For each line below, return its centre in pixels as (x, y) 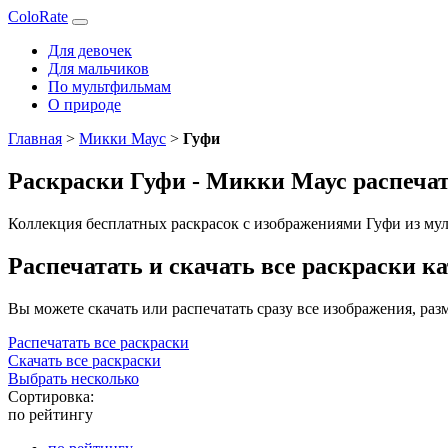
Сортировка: (51, 396)
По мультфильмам (109, 86)
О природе (84, 104)
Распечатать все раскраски (98, 342)
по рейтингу (50, 414)
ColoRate (38, 16)
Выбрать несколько (73, 378)
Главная (35, 138)
